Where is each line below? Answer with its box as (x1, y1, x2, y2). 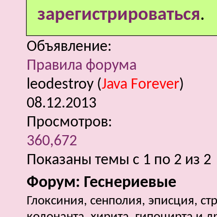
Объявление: (27, 39, 112, 55)
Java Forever (102, 77, 179, 93)
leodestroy (27, 77, 93, 93)
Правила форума (27, 58, 137, 74)
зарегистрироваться (37, 6, 200, 25)
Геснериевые (84, 174, 176, 191)
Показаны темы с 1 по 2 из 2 (27, 153, 211, 168)
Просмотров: (27, 115, 112, 130)
